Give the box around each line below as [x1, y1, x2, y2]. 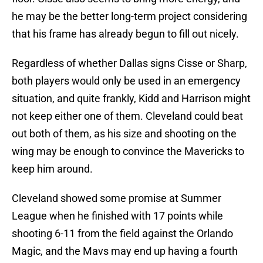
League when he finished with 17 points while [12, 210, 223, 222]
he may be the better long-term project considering [12, 10, 247, 23]
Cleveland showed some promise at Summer [12, 192, 221, 205]
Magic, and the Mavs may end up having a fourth [12, 245, 238, 258]
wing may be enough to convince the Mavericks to [12, 145, 244, 158]
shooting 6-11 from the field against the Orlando [12, 227, 233, 240]
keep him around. [12, 163, 93, 176]
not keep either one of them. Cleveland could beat [12, 110, 243, 123]
